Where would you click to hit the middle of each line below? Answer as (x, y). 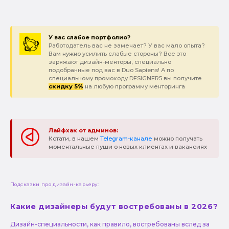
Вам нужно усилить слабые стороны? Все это (117, 54)
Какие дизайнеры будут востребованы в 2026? (114, 207)
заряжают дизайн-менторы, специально (110, 62)
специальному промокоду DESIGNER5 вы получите (125, 78)
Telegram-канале (126, 139)
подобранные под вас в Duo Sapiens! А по (111, 70)
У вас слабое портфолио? (89, 38)
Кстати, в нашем (74, 139)
